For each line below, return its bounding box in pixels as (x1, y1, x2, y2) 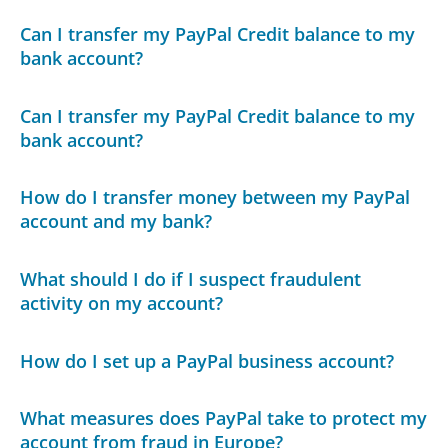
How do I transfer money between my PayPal (20, 185, 411, 210)
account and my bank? (20, 209, 213, 234)
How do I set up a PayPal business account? (20, 348, 395, 373)
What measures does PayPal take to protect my (20, 406, 428, 431)
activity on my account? (20, 291, 224, 316)
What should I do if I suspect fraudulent (20, 267, 362, 292)
